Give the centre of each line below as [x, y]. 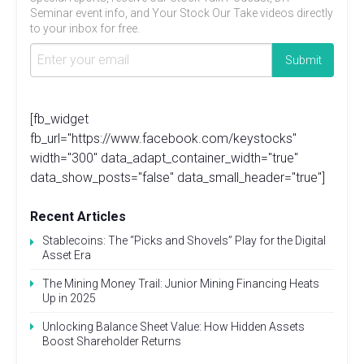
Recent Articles [78, 216]
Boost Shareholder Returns [112, 341]
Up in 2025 [69, 298]
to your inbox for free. [85, 28]
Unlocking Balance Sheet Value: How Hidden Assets [173, 326]
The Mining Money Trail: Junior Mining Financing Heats [181, 283]
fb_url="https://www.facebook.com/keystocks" [163, 138]
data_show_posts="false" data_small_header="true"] [178, 177]
